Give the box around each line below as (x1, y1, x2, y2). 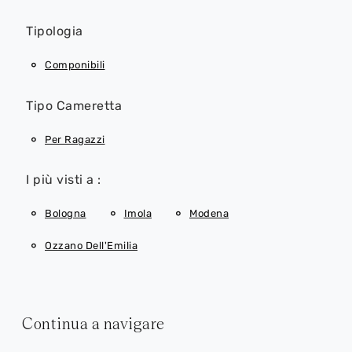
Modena (189, 207, 229, 220)
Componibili (45, 59, 105, 71)
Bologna (45, 207, 86, 220)
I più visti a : (26, 172, 101, 188)
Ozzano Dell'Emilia (45, 239, 137, 251)
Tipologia (26, 24, 83, 39)
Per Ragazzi (45, 133, 105, 145)
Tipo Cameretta (26, 97, 122, 113)
